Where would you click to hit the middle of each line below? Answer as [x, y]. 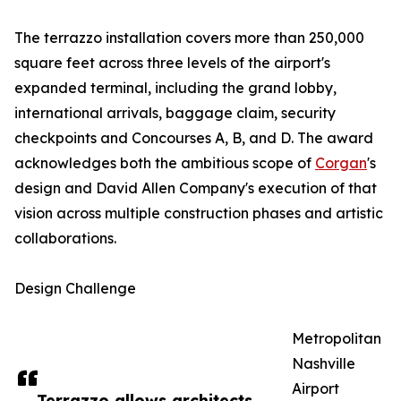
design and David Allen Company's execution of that [196, 188]
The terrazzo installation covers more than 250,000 [189, 38]
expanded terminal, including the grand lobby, [175, 88]
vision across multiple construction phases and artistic [199, 213]
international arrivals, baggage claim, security [175, 113]
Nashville [324, 364]
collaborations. [65, 239]
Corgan [341, 163]
